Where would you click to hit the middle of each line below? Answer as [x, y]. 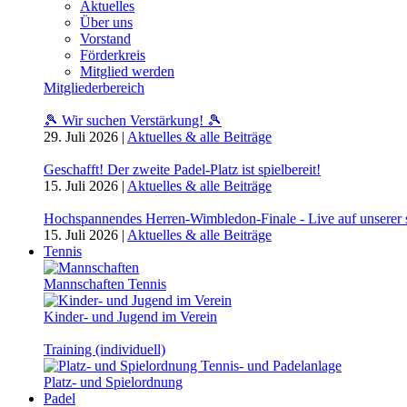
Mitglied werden [127, 71]
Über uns [106, 22]
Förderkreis [113, 55]
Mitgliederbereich [94, 88]
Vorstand [105, 39]
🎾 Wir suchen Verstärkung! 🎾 [133, 120]
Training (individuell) [104, 349]
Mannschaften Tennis [105, 284]
